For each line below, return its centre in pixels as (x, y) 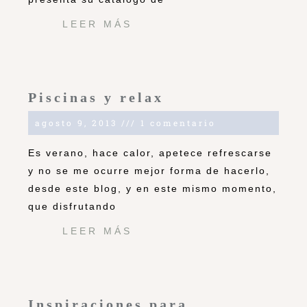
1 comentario (176, 123)
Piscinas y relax (96, 98)
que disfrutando (72, 207)
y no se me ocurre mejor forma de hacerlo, (149, 171)
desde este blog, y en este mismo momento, (152, 189)
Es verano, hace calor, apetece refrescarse (150, 153)
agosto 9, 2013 (78, 123)
